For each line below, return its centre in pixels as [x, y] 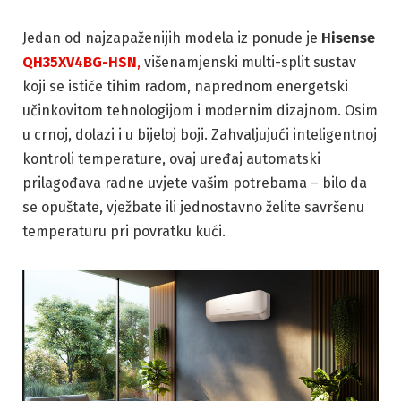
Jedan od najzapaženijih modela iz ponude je [172, 38]
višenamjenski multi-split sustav [248, 63]
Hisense [348, 38]
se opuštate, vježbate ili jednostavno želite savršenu [193, 208]
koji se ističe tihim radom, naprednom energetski [185, 87]
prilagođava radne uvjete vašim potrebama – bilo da [195, 183]
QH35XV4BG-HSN [80, 63]
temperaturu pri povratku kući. [124, 232]
